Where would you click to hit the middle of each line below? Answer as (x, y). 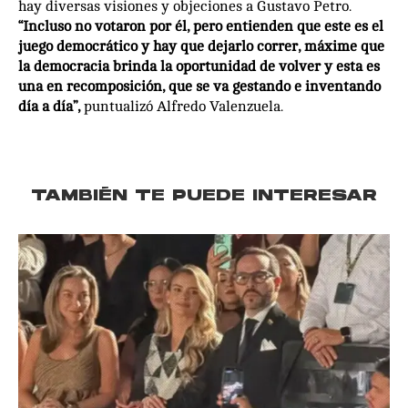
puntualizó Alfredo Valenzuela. (184, 107)
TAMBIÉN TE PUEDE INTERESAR (204, 197)
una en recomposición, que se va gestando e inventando (199, 87)
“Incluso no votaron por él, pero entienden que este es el (201, 27)
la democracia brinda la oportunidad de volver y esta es (199, 67)
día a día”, (51, 107)
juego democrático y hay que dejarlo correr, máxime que (201, 47)
